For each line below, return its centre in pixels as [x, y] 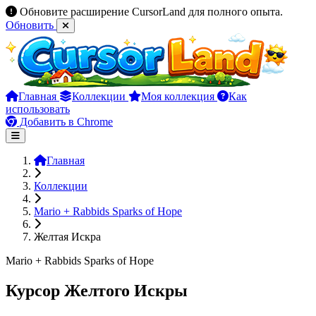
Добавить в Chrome [65, 122]
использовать [38, 109]
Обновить [31, 25]
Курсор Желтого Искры [97, 290]
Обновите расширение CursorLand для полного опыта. [151, 12]
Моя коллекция [179, 96]
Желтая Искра [67, 237]
